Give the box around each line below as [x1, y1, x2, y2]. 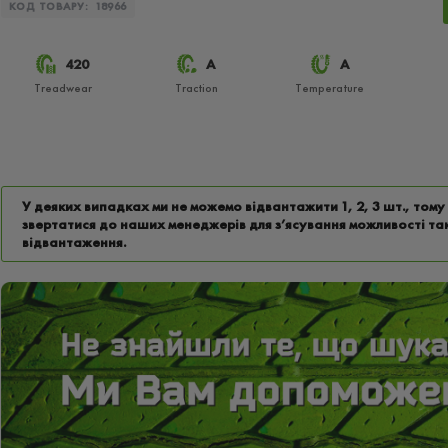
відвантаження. [21, 233, 126, 251]
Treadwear [33, 80, 92, 96]
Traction [174, 80, 218, 96]
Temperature [295, 80, 365, 96]
